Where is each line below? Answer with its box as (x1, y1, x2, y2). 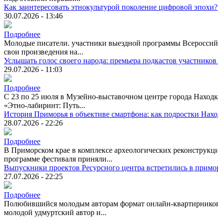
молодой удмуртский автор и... (4, 208, 107, 217)
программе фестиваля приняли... (4, 155, 112, 163)
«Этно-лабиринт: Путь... (4, 101, 85, 110)
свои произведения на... (4, 48, 83, 56)
